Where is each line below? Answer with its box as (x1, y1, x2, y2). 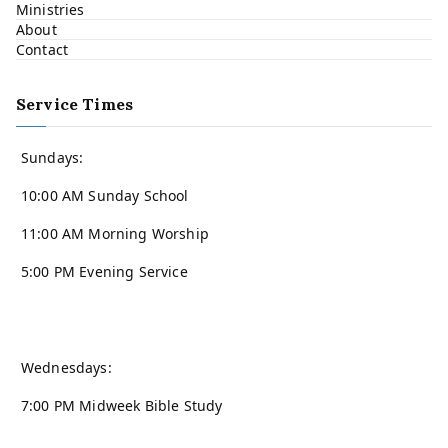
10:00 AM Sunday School (21, 186, 189, 206)
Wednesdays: (21, 358, 112, 378)
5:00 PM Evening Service (21, 262, 188, 282)
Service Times (16, 94, 134, 115)
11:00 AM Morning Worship (21, 224, 209, 244)
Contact (16, 40, 69, 60)
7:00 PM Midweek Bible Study (21, 396, 223, 416)
